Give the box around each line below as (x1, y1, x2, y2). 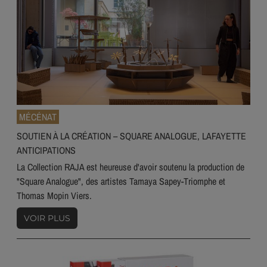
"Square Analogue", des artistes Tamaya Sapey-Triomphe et (17, 174, 225, 188)
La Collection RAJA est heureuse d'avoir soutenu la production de (17, 160, 244, 173)
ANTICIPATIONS (17, 143, 76, 157)
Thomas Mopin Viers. (17, 188, 92, 202)
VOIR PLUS (24, 212, 70, 223)
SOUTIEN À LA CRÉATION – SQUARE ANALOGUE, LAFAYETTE (17, 129, 246, 142)
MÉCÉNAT (19, 110, 57, 123)
